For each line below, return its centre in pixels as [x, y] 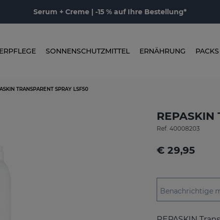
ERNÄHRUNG [163, 51]
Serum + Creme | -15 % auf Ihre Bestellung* [110, 12]
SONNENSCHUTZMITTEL [88, 51]
